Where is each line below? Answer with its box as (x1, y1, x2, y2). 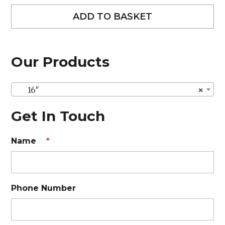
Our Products (11, 53, 110, 71)
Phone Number (11, 183, 76, 193)
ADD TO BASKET (73, 11, 152, 23)
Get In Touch (11, 107, 105, 125)
